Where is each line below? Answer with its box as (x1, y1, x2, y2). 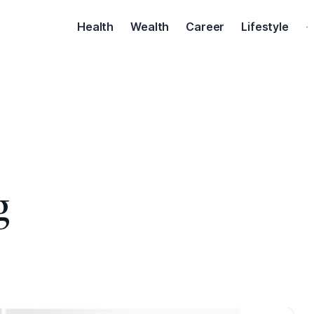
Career (186, 20, 225, 34)
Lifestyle (241, 20, 289, 34)
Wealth (130, 20, 170, 34)
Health (77, 20, 114, 34)
